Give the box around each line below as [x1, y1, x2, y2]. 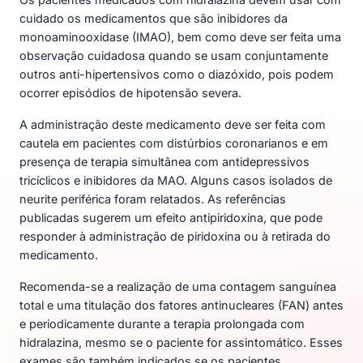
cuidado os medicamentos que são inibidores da [19, 11, 288, 25]
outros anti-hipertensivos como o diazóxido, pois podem [19, 66, 334, 81]
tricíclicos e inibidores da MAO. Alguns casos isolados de [19, 173, 332, 187]
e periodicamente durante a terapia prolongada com [19, 316, 305, 331]
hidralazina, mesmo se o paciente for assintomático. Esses [19, 335, 343, 349]
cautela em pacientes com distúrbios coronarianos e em [19, 135, 328, 150]
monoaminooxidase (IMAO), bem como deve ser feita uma [19, 29, 341, 44]
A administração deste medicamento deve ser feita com [19, 117, 326, 131]
